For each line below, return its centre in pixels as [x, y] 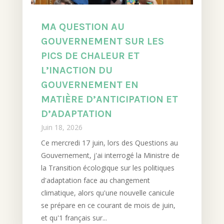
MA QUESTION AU [82, 26]
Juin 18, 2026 [61, 127]
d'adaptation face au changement [95, 180]
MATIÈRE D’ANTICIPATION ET [109, 99]
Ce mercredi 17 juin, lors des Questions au [109, 142]
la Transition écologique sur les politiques [107, 167]
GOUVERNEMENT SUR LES [102, 41]
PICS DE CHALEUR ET [90, 55]
